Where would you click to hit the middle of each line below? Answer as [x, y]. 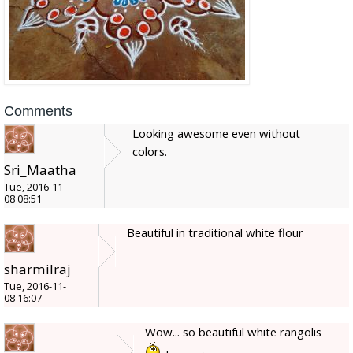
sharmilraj [37, 269]
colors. [150, 151]
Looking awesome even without [216, 133]
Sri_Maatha [40, 169]
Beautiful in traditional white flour [215, 232]
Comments [38, 111]
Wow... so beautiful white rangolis [233, 331]
